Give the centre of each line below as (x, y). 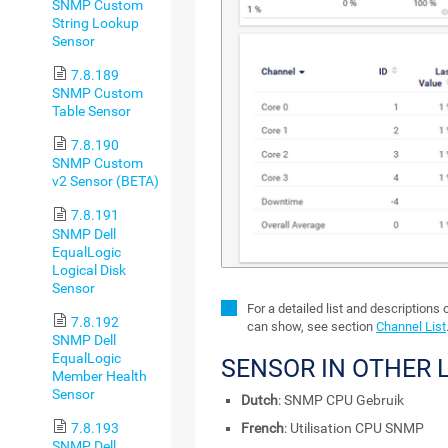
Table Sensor (91, 111)
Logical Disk (89, 269)
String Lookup (95, 23)
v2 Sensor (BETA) (105, 181)
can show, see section (312, 327)
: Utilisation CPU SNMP (354, 428)
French (263, 428)
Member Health (99, 375)
